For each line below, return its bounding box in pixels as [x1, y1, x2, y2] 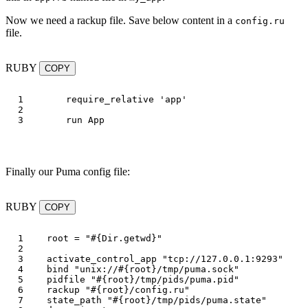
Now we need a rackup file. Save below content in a [5, 14, 235, 27]
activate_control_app [47, 254, 157, 265]
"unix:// [74, 264, 118, 275]
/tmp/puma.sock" [157, 264, 239, 275]
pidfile [47, 274, 85, 285]
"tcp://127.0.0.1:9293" [162, 254, 283, 265]
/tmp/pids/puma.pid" [135, 274, 239, 285]
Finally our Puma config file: [5, 166, 130, 178]
